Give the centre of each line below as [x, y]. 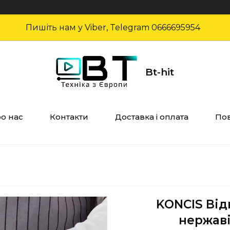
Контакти [69, 117]
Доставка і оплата [151, 117]
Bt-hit [159, 72]
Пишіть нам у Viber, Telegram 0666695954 [115, 27]
